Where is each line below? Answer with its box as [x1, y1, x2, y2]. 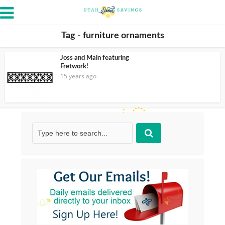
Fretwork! [60, 63, 88, 70]
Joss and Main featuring [60, 55, 129, 61]
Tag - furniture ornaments [61, 31, 164, 40]
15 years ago [60, 72, 96, 80]
